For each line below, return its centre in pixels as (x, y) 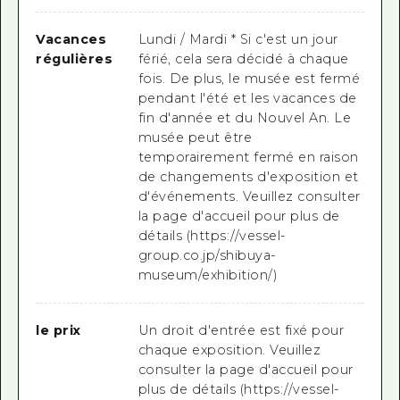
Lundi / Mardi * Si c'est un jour (238, 40)
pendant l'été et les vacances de (247, 99)
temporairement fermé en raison (248, 158)
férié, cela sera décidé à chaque (243, 59)
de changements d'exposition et (248, 177)
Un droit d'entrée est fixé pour (241, 330)
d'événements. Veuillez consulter (249, 197)
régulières (75, 59)
